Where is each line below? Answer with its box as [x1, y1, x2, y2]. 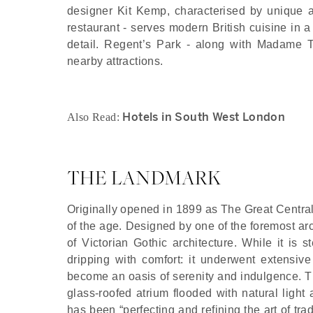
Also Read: [67, 110, 123, 123]
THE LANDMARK [67, 163, 221, 190]
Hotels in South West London [122, 110, 286, 124]
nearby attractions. [67, 54, 163, 67]
